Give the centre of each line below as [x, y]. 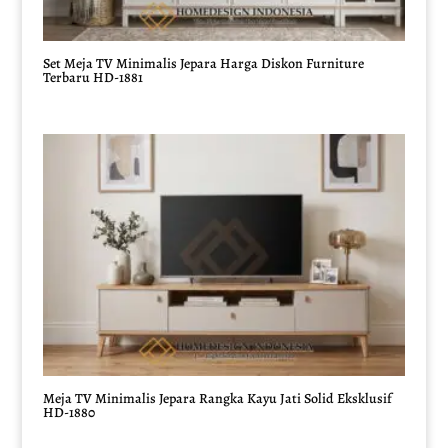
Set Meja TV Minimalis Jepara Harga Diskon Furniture [203, 64]
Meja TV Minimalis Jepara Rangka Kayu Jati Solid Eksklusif [217, 398]
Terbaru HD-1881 [92, 78]
